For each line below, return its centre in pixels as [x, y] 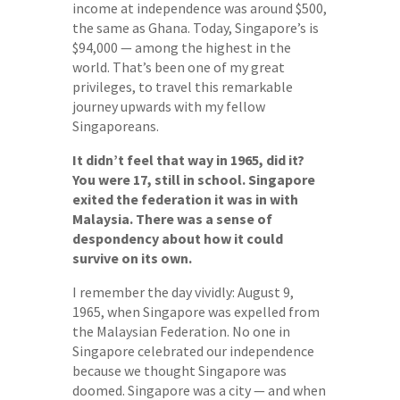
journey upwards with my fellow [168, 106]
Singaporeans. [115, 125]
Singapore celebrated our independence [193, 350]
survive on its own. [132, 258]
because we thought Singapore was [179, 370]
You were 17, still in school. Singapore [193, 179]
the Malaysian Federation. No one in [181, 331]
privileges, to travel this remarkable [182, 86]
